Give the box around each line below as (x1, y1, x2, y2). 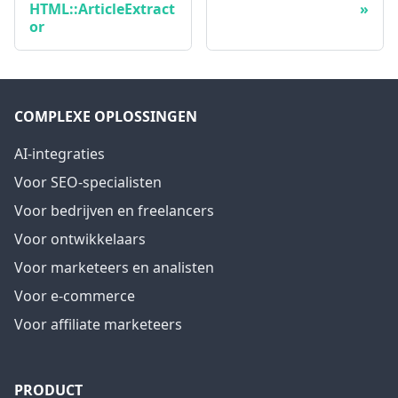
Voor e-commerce (14, 286, 135, 306)
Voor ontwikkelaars (14, 229, 146, 249)
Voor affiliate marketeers (14, 314, 182, 334)
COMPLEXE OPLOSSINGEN (14, 107, 197, 126)
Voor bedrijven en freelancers (14, 201, 214, 220)
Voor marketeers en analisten (14, 258, 214, 277)
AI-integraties (14, 144, 105, 163)
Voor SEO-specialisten (14, 172, 162, 192)
